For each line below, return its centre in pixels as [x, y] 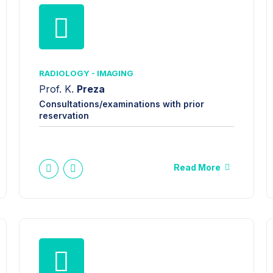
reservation [64, 115]
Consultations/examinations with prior [121, 104]
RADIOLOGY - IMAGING [86, 73]
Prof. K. [58, 89]
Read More [197, 167]
